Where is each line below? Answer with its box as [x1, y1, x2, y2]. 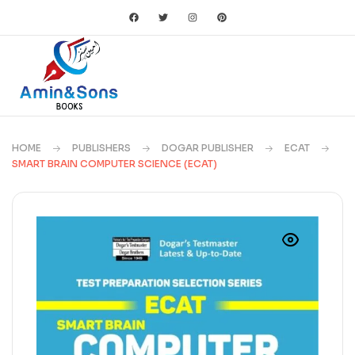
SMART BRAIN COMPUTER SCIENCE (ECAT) [12, 157, 217, 170]
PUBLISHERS [72, 141, 131, 154]
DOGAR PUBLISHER [162, 141, 254, 154]
